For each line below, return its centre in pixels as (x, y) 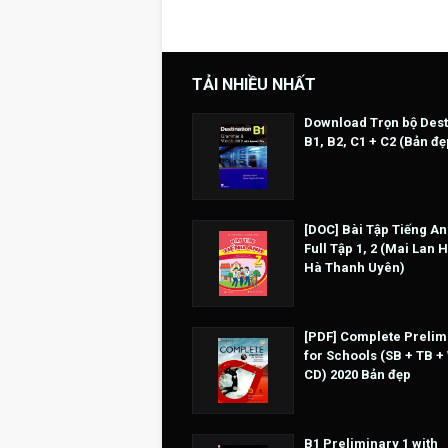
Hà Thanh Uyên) (354, 268)
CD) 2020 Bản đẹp (357, 375)
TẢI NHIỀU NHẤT (254, 85)
